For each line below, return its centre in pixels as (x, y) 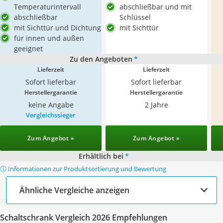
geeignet (28, 49)
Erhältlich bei (101, 156)
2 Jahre (156, 105)
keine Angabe (51, 105)
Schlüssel (135, 17)
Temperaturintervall (48, 7)
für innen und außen (49, 38)
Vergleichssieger (51, 115)
